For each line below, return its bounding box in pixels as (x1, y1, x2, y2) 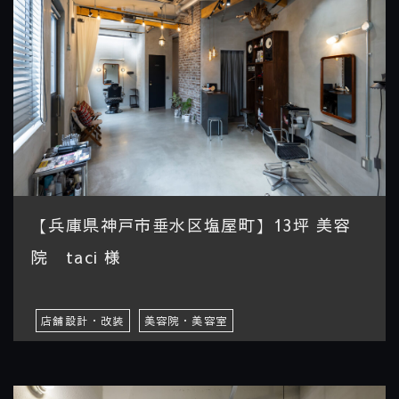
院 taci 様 (31, 245, 122, 268)
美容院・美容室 (143, 313, 228, 328)
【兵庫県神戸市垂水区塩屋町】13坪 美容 (31, 213, 351, 236)
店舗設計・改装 (41, 313, 125, 328)
